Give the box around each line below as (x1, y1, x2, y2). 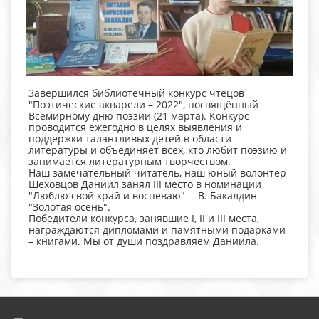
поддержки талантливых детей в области (28, 131, 231, 145)
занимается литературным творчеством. (28, 154, 231, 168)
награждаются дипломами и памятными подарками (28, 222, 286, 236)
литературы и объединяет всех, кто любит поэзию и (28, 142, 287, 157)
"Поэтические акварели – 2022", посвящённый (28, 97, 258, 111)
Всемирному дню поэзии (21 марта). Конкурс (28, 108, 249, 122)
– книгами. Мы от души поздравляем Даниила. (28, 234, 259, 248)
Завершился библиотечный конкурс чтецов (28, 85, 244, 100)
